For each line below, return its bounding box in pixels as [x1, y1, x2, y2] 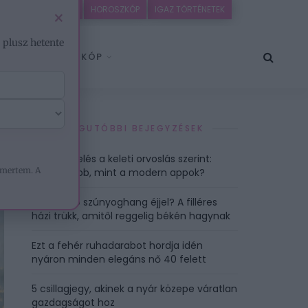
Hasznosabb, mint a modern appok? [32, 166, 205, 179]
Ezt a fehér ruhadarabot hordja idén [32, 239, 203, 252]
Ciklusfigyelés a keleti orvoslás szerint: [32, 152, 212, 166]
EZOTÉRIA [38, 3, 76, 15]
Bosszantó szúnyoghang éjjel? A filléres [32, 195, 217, 209]
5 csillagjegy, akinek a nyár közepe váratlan [32, 282, 237, 296]
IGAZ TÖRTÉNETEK [155, 3, 225, 15]
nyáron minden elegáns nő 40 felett [32, 252, 206, 266]
